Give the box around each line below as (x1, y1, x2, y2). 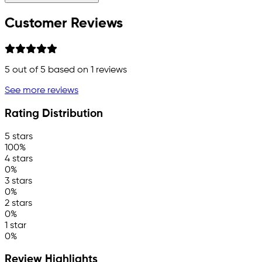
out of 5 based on (10, 65, 91, 75)
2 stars (5, 198, 32, 208)
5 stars (5, 132, 33, 142)
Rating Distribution (5, 108, 103, 119)
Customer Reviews (5, 16, 123, 31)
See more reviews (5, 86, 78, 96)
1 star (5, 220, 26, 230)
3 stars (5, 176, 32, 186)
